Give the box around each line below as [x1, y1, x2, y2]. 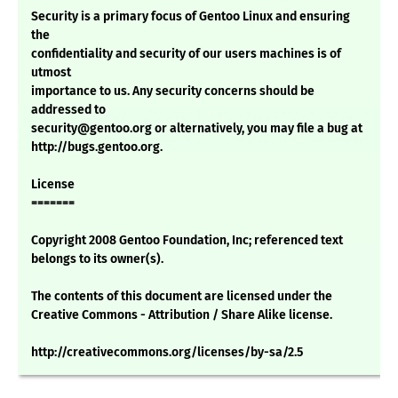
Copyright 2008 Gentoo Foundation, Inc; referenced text [31, 233, 343, 249]
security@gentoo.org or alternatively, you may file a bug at [31, 121, 362, 137]
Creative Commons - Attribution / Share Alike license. [31, 307, 332, 323]
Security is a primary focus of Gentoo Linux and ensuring [31, 9, 350, 25]
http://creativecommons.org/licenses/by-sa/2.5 [31, 345, 303, 361]
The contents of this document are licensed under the [31, 289, 332, 305]
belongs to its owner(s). [31, 251, 163, 267]
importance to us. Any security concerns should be [31, 84, 314, 99]
